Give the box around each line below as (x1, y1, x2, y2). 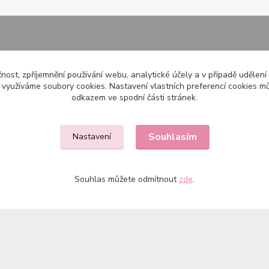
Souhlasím (148, 130, 197, 144)
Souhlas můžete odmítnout (74, 174, 179, 185)
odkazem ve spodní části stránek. (71, 92, 198, 103)
